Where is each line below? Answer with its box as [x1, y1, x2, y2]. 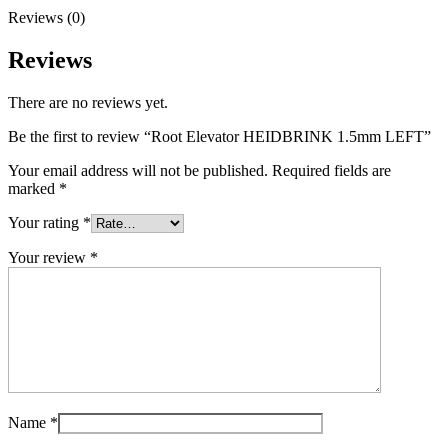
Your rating [8, 213, 83, 231]
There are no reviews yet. [8, 93, 168, 111]
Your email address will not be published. [8, 161, 268, 179]
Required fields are [272, 161, 391, 179]
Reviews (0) [8, 8, 85, 26]
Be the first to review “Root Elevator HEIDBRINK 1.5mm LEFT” [8, 127, 431, 145]
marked [8, 179, 59, 197]
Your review [8, 248, 90, 266]
